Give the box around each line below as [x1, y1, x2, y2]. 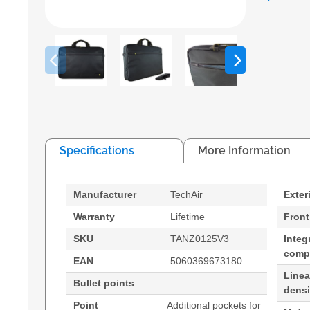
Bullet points [73, 277, 134, 289]
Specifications [60, 144, 134, 158]
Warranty [73, 211, 115, 223]
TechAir [170, 189, 203, 201]
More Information [198, 144, 291, 158]
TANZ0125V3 [170, 233, 229, 245]
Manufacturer [73, 189, 136, 201]
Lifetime [170, 211, 205, 223]
